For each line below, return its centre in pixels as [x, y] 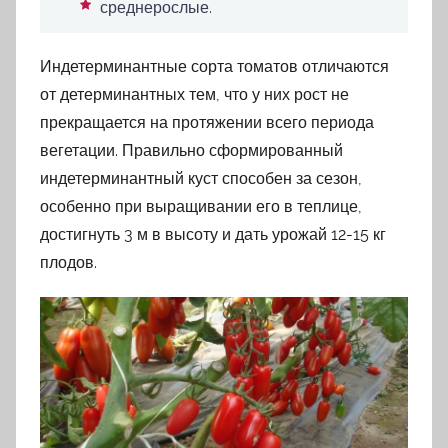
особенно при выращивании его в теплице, [201, 206]
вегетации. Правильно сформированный [191, 150]
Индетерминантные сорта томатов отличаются [214, 66]
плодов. [68, 262]
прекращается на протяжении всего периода [207, 122]
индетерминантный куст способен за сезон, [201, 178]
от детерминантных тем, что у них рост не [194, 94]
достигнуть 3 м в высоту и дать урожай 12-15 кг [213, 234]
